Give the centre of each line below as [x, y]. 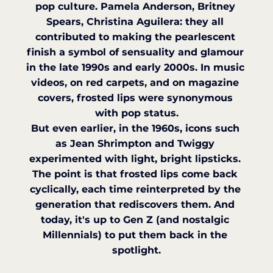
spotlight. [136, 250]
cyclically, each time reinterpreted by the [136, 189]
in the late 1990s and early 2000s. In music [136, 67]
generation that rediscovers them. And [136, 204]
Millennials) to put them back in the [136, 235]
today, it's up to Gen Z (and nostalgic [136, 219]
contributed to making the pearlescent [136, 37]
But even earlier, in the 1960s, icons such [136, 128]
